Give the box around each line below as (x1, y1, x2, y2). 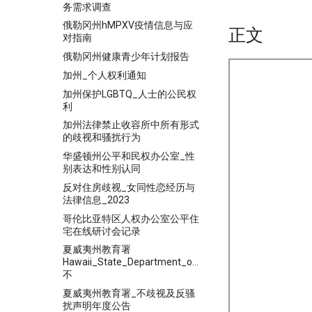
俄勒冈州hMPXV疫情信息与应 (63, 19, 193, 31)
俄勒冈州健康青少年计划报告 (63, 51, 189, 62)
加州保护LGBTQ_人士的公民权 (63, 88, 196, 100)
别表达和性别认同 (63, 163, 141, 174)
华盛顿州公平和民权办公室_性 (63, 150, 195, 162)
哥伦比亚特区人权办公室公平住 (63, 212, 199, 224)
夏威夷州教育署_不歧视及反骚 (63, 288, 195, 299)
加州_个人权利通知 (63, 69, 146, 81)
